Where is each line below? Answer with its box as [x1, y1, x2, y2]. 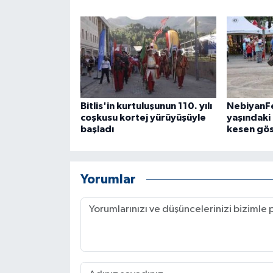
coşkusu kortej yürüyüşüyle [80, 113, 206, 123]
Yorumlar [80, 172, 136, 186]
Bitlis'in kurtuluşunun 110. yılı [80, 101, 212, 112]
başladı [80, 124, 114, 135]
